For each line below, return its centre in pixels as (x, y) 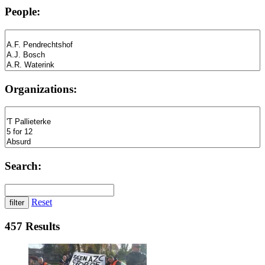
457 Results (32, 226)
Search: (23, 166)
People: (22, 12)
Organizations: (41, 89)
